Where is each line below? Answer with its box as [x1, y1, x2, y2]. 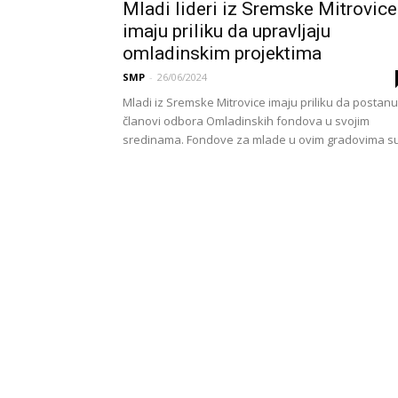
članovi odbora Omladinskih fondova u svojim [123, 113, 370, 129]
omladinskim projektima [123, 43, 322, 64]
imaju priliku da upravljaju [123, 20, 330, 42]
